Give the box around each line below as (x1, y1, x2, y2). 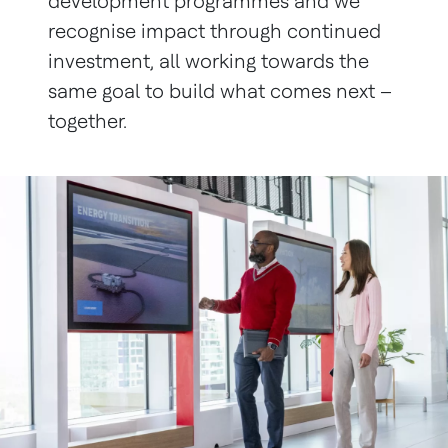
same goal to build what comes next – (48, 79, 392, 103)
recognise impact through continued (48, 19, 381, 43)
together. (48, 109, 127, 133)
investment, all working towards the (48, 49, 369, 73)
